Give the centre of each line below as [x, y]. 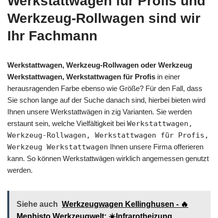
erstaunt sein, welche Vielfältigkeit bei [67, 123]
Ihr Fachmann [52, 36]
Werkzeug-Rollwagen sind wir [104, 18]
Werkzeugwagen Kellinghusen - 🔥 [125, 204]
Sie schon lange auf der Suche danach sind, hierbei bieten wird [106, 100]
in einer [168, 76]
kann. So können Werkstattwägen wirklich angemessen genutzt [108, 158]
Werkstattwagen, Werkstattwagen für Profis [81, 76]
